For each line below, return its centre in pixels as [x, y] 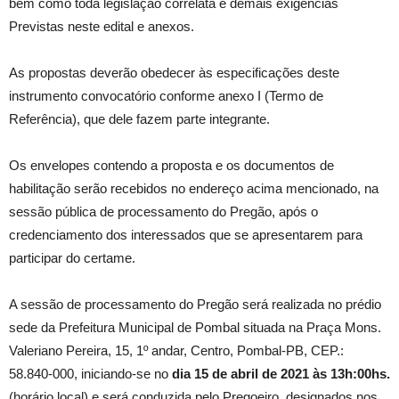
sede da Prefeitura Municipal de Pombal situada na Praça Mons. [195, 328]
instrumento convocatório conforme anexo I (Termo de [166, 96]
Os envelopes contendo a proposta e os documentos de [171, 166]
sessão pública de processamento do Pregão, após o [163, 212]
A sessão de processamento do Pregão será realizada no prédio [195, 305]
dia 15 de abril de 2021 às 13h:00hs [279, 374]
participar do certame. [72, 258]
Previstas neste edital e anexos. [102, 27]
